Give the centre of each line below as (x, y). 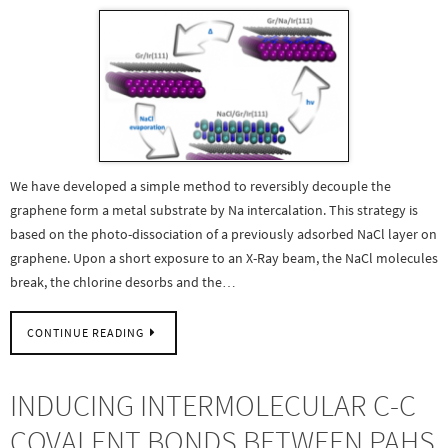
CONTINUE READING (85, 333)
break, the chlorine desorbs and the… (123, 281)
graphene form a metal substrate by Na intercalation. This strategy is (214, 209)
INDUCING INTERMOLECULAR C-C (213, 405)
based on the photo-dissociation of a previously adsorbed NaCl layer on (223, 233)
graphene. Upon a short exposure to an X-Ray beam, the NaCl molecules (224, 257)
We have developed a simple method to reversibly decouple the (200, 185)
